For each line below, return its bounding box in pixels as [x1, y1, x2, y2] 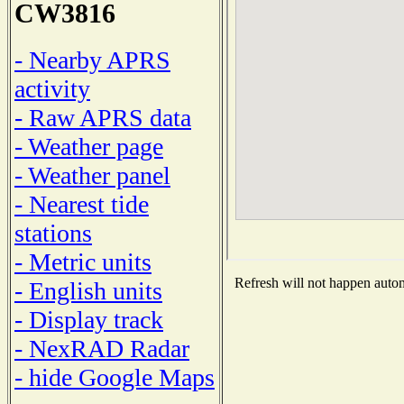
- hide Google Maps [14, 363, 215, 391]
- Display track [14, 305, 163, 334]
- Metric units [14, 247, 151, 276]
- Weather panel [14, 161, 170, 189]
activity [14, 74, 90, 103]
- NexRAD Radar [14, 334, 189, 363]
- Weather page [14, 132, 163, 161]
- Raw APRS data [14, 103, 191, 132]
